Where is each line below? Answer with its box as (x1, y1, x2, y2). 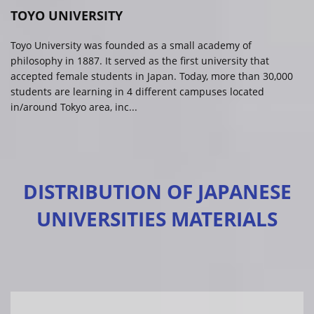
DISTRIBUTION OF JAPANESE (22, 177, 292, 205)
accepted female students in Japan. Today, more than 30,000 (11, 69, 293, 83)
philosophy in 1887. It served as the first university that (11, 53, 269, 67)
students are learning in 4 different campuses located (11, 84, 264, 98)
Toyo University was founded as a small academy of (11, 38, 252, 52)
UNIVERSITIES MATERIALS (36, 205, 278, 232)
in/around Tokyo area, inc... (11, 100, 137, 114)
